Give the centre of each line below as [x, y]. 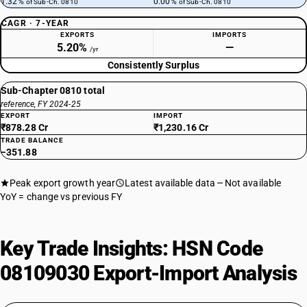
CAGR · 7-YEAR [36, 23]
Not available [253, 183]
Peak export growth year [63, 183]
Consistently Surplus [153, 65]
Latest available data [170, 183]
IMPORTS [230, 35]
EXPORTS [77, 35]
